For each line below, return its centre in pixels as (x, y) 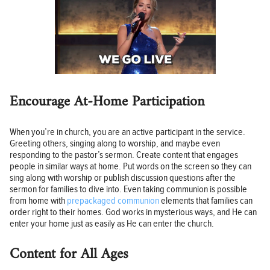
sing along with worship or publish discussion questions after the (123, 178)
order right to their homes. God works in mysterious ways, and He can (133, 213)
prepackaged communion (113, 201)
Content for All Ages (69, 255)
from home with (38, 201)
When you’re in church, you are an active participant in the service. (127, 133)
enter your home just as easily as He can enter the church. (112, 224)
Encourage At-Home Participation (107, 102)
